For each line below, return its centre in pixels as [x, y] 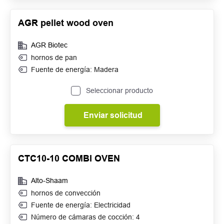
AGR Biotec [49, 45]
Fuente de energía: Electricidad [81, 205]
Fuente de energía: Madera [75, 69]
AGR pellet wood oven [66, 23]
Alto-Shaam [49, 180]
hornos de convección [66, 193]
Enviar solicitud [113, 115]
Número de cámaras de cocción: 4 [85, 217]
